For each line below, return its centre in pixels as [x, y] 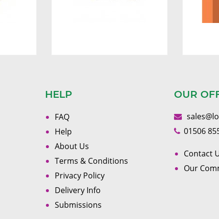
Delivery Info [77, 190]
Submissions [78, 205]
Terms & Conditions [91, 161]
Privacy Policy [79, 175]
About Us [72, 146]
